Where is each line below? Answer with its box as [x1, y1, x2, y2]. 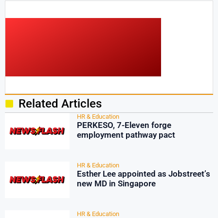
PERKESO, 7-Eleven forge [76, 120, 171, 130]
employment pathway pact [76, 130, 175, 140]
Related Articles [18, 97, 102, 110]
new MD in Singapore [76, 179, 156, 188]
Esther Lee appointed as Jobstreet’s [76, 169, 210, 179]
